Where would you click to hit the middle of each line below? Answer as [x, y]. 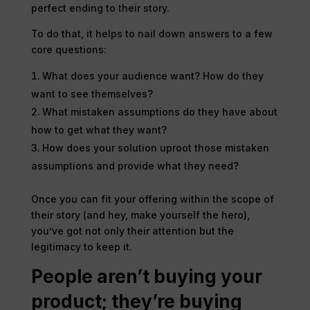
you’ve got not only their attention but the [132, 230]
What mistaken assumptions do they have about [159, 111]
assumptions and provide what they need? [135, 165]
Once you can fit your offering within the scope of [152, 199]
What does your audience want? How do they [153, 75]
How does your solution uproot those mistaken [155, 147]
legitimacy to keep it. [81, 246]
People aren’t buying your [146, 276]
